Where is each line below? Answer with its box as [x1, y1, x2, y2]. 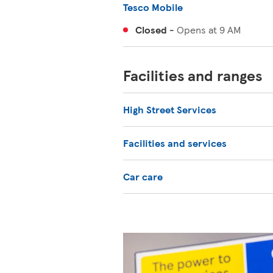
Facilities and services [123, 136, 227, 150]
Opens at [177, 23, 217, 37]
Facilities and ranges [123, 65, 262, 85]
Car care [123, 169, 163, 183]
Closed [135, 23, 167, 37]
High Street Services [123, 102, 216, 116]
